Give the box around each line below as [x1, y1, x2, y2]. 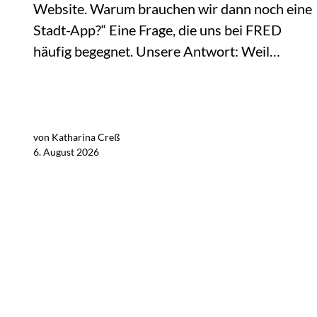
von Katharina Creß [33, 131, 120, 144]
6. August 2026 [33, 146, 99, 158]
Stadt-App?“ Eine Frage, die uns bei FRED [33, 21, 282, 39]
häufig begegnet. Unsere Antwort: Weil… [33, 42, 280, 60]
